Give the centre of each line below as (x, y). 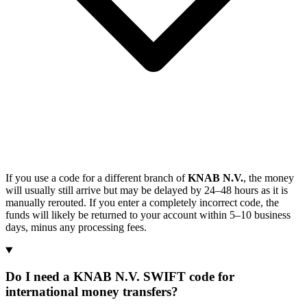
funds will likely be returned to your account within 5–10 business (148, 214)
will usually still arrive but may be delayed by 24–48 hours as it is (147, 190)
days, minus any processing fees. (76, 227)
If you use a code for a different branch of (97, 177)
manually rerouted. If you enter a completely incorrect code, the (142, 202)
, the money (269, 177)
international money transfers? (92, 292)
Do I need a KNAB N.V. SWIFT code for (120, 277)
